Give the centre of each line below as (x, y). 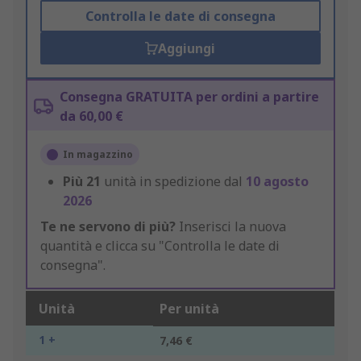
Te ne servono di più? (108, 227)
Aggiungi (187, 49)
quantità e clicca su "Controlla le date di (160, 246)
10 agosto (277, 182)
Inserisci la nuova (231, 227)
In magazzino (98, 155)
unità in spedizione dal (175, 182)
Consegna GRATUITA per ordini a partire (189, 97)
